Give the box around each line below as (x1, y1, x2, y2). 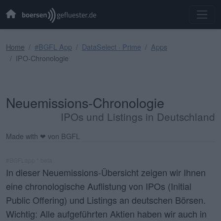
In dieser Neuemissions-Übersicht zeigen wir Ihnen (6, 165, 206, 179)
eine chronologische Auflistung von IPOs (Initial (6, 179, 191, 192)
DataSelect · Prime (82, 41, 141, 52)
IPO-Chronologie (16, 52, 69, 63)
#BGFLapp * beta (6, 155, 52, 164)
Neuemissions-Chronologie (6, 92, 164, 112)
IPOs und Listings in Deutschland (61, 109, 215, 124)
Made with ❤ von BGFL (6, 130, 80, 141)
